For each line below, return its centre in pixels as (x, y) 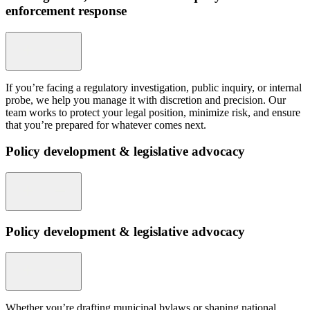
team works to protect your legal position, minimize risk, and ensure (153, 112)
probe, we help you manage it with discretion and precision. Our (146, 100)
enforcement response (66, 10)
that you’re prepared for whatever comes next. (106, 125)
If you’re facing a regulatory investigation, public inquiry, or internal (154, 87)
